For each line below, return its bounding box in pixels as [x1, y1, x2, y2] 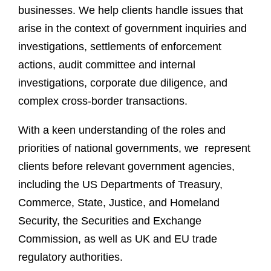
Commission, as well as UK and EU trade [18, 233, 217, 245]
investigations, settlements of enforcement [18, 41, 221, 53]
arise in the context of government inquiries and [18, 22, 247, 34]
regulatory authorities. [18, 251, 126, 263]
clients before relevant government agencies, [18, 160, 235, 172]
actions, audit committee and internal [18, 59, 195, 71]
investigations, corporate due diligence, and [18, 77, 227, 89]
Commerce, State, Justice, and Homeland [18, 197, 220, 209]
